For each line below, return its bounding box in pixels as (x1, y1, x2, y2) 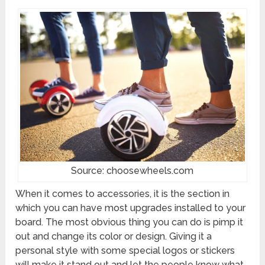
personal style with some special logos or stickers (15, 245, 235, 257)
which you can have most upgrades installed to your (15, 202, 246, 214)
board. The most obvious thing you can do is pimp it (15, 216, 244, 228)
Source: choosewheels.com (71, 165, 194, 177)
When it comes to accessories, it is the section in (15, 188, 230, 200)
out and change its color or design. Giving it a (15, 231, 212, 243)
